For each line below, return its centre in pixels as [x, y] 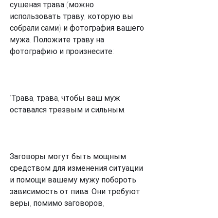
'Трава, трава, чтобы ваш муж [65, 98]
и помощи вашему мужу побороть [73, 180]
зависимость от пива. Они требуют [75, 191]
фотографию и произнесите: [62, 51]
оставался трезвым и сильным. [68, 109]
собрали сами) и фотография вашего [77, 28]
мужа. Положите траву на [57, 39]
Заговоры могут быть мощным [68, 156]
